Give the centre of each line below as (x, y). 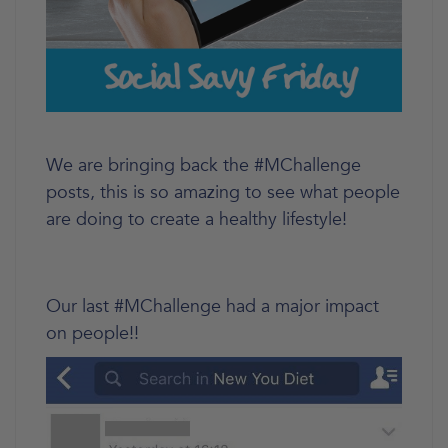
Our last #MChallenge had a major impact (212, 306)
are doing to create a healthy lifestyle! (196, 219)
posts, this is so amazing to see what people (223, 192)
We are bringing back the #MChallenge (203, 165)
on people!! (92, 333)
